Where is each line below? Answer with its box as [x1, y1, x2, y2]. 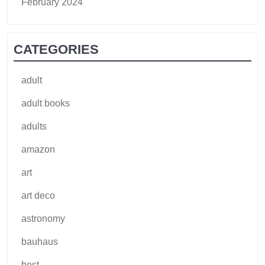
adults [21, 121, 47, 131]
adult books [21, 98, 70, 108]
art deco [21, 190, 55, 201]
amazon [21, 144, 55, 154]
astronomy [21, 213, 65, 224]
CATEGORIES [14, 41, 99, 57]
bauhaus [21, 236, 58, 247]
